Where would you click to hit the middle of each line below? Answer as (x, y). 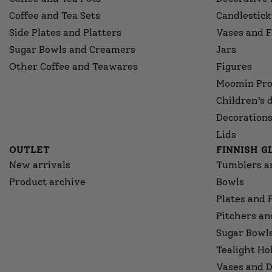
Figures (234, 66)
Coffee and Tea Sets (55, 15)
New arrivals (40, 165)
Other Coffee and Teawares (73, 66)
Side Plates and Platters (65, 32)
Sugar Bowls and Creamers (72, 49)
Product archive (47, 182)
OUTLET (29, 150)
